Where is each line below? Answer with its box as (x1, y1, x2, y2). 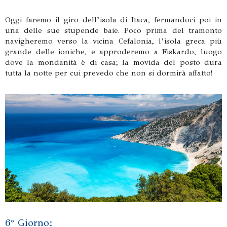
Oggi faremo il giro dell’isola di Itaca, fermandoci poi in (5, 15, 222, 24)
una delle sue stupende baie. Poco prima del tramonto (5, 26, 222, 35)
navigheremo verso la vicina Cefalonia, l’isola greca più (5, 36, 222, 46)
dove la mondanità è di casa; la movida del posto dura (5, 58, 222, 67)
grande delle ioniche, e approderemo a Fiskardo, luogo (5, 47, 222, 56)
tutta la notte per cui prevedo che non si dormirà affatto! (5, 68, 212, 78)
